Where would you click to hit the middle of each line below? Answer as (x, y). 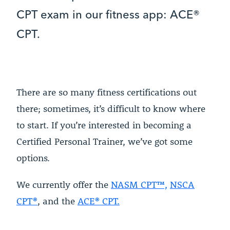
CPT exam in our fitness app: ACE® (108, 14)
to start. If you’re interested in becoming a (104, 125)
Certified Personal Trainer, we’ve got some (104, 141)
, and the (57, 201)
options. (33, 158)
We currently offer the (64, 185)
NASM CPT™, (139, 185)
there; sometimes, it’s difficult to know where (111, 109)
